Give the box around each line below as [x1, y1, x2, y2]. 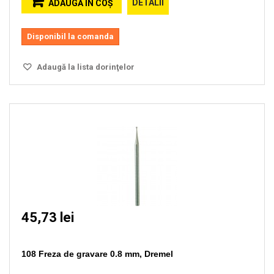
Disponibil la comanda [27, 32, 114, 41]
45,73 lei [21, 210, 74, 225]
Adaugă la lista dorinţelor [35, 62, 135, 72]
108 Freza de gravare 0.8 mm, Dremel [21, 249, 173, 259]
